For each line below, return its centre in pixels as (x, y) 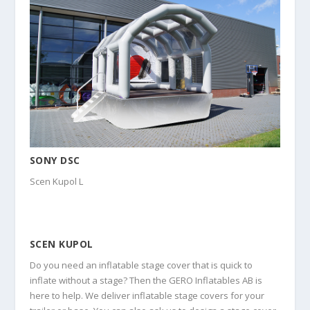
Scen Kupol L (56, 181)
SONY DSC (55, 160)
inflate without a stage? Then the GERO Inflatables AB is (146, 281)
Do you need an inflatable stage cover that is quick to (141, 265)
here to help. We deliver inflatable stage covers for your (147, 296)
